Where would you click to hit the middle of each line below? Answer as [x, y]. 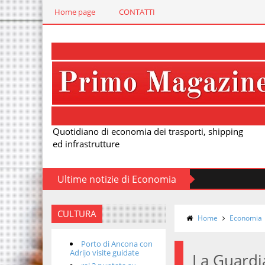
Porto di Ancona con [117, 244]
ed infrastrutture [86, 144]
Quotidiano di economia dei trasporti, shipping [148, 131]
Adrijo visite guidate [105, 253]
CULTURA [77, 214]
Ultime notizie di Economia [117, 179]
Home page [75, 12]
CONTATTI [137, 12]
